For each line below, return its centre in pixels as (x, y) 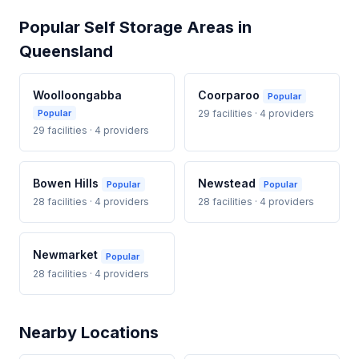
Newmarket (67, 255)
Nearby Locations (89, 332)
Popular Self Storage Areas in (135, 27)
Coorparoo (230, 95)
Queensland (66, 51)
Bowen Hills (67, 184)
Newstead (228, 184)
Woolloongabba (77, 95)
